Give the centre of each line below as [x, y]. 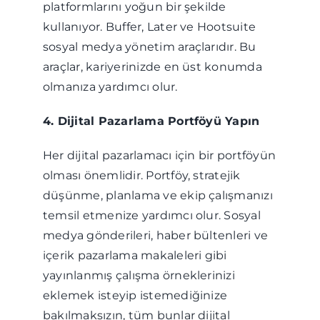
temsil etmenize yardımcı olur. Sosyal [151, 215]
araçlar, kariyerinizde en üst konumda [152, 67]
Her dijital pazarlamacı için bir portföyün [159, 155]
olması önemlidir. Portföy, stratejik [141, 175]
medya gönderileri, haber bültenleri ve [155, 235]
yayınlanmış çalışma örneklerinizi [139, 275]
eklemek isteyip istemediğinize [135, 295]
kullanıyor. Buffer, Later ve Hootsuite [149, 27]
